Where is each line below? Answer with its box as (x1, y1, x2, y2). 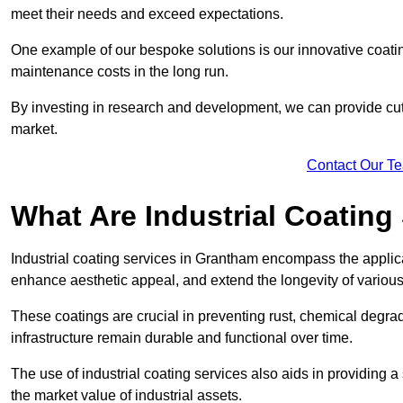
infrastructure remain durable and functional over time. (11, 329, 356, 345)
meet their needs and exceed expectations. (11, 5, 283, 22)
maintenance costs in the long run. (11, 63, 232, 79)
